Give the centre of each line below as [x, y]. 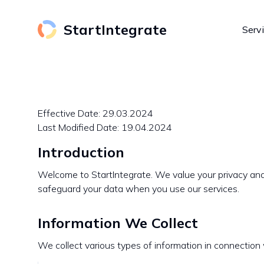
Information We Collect [118, 223]
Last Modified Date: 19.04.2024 [105, 127]
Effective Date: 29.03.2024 [95, 113]
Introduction [81, 152]
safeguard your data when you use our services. [138, 189]
